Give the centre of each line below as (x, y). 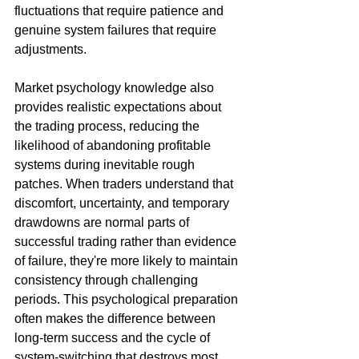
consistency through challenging (108, 280)
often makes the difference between (117, 319)
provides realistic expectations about (119, 107)
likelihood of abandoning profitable (114, 146)
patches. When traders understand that (125, 184)
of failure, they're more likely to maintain (128, 261)
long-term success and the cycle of (114, 338)
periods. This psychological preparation (128, 300)
